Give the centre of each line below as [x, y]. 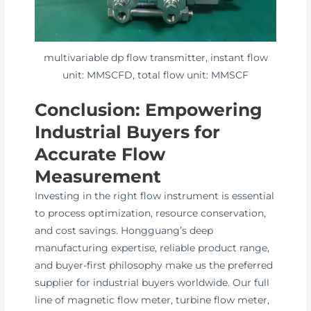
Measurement [98, 177]
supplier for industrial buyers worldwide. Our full [152, 283]
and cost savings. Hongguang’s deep [124, 231]
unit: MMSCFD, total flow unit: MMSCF [155, 75]
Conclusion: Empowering [149, 110]
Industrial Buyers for [128, 132]
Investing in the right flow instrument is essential [155, 196]
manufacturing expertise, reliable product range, [152, 248]
